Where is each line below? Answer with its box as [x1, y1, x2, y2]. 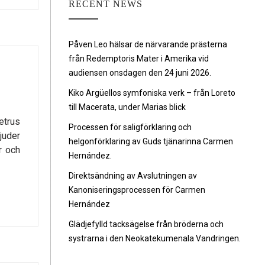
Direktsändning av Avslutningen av [69, 171, 197, 180]
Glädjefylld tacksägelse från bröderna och [69, 219, 224, 229]
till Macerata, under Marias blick [69, 102, 186, 112]
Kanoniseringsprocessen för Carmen [69, 185, 205, 195]
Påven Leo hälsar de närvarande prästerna [69, 40, 227, 49]
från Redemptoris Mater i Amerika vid [69, 54, 209, 63]
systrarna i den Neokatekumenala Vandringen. [69, 234, 241, 243]
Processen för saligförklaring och [69, 122, 192, 132]
